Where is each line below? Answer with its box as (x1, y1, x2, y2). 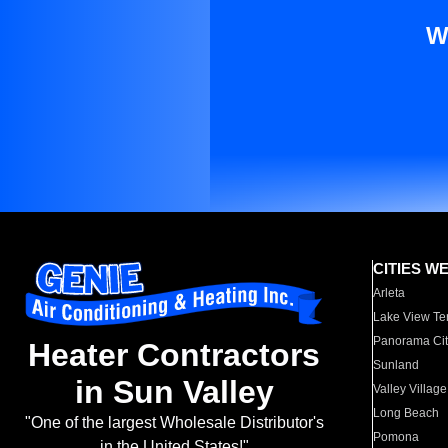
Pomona (373, 430, 420, 444)
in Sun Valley (74, 374, 274, 411)
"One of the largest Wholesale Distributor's (24, 414, 324, 432)
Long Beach (373, 406, 440, 420)
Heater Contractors (28, 337, 320, 374)
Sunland (373, 358, 420, 372)
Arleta (373, 286, 406, 300)
